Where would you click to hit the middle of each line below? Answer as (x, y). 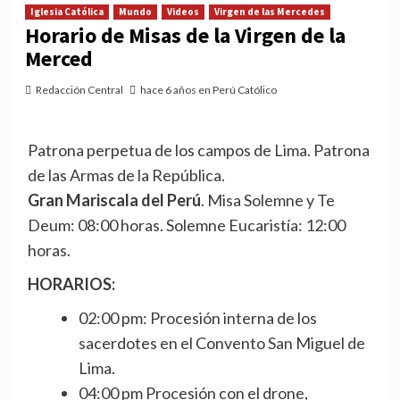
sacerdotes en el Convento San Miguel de (221, 343)
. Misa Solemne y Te (267, 200)
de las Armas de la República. (126, 175)
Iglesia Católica (67, 12)
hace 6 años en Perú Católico (208, 90)
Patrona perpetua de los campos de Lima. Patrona (198, 150)
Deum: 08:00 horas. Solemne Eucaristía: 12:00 (186, 225)
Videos (183, 12)
